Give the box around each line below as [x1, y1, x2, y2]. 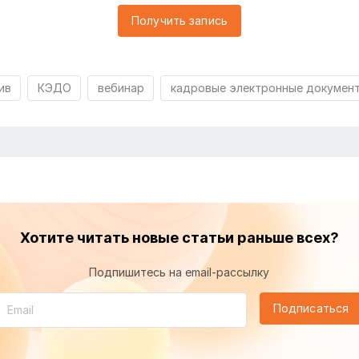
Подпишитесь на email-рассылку [89, 264, 270, 279]
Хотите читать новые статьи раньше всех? [19, 228, 339, 246]
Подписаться [272, 301, 349, 315]
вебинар [97, 81, 144, 95]
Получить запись [131, 14, 228, 28]
